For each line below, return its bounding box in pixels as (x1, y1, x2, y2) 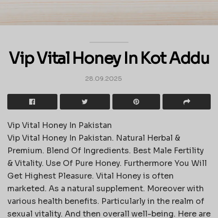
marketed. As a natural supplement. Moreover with (7, 183, 204, 194)
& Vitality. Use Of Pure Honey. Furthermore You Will (7, 158, 207, 168)
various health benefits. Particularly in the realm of (7, 196, 204, 206)
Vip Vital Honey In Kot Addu (9, 49, 209, 69)
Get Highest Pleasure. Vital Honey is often (7, 170, 174, 181)
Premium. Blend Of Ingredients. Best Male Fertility (7, 145, 204, 156)
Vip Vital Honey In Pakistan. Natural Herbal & (7, 132, 180, 143)
